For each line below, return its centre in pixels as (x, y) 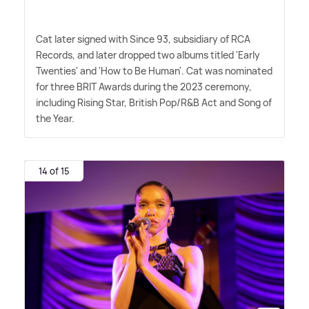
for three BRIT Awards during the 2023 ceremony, (144, 87)
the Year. (55, 119)
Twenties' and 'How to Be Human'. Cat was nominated (154, 71)
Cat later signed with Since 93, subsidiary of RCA (143, 39)
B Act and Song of (232, 103)
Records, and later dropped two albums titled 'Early (148, 55)
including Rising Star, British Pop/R (111, 103)
